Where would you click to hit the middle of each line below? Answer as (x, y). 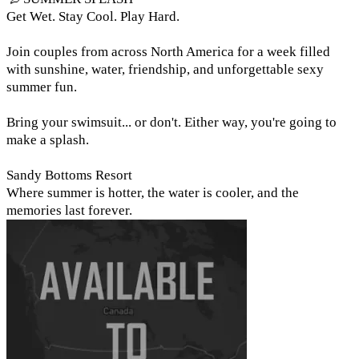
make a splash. (48, 139)
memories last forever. (69, 210)
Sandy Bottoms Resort (69, 175)
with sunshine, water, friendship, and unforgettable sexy (165, 69)
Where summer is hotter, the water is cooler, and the (153, 192)
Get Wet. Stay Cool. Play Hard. (93, 16)
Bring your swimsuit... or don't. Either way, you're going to (171, 122)
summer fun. (42, 87)
